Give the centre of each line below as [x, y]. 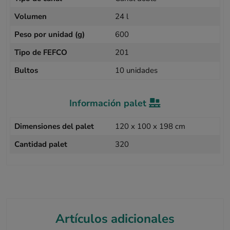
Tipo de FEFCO [41, 52]
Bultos [26, 70]
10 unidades [136, 70]
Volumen [31, 16]
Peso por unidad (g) [50, 34]
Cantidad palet [41, 144]
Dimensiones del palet [54, 126]
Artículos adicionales [115, 219]
